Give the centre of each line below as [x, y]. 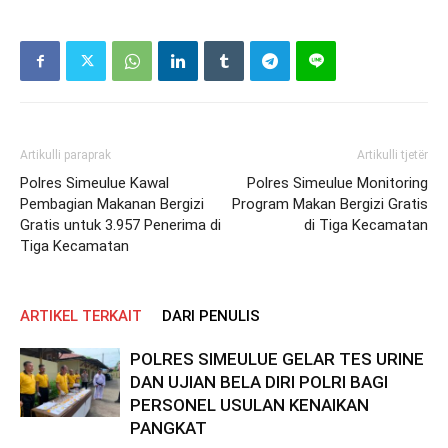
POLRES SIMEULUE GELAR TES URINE [277, 359]
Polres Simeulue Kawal [94, 183]
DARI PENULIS [211, 316]
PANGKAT [168, 428]
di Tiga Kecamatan [366, 225]
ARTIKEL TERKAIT [81, 316]
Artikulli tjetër [392, 155]
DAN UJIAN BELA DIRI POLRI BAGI [259, 382]
